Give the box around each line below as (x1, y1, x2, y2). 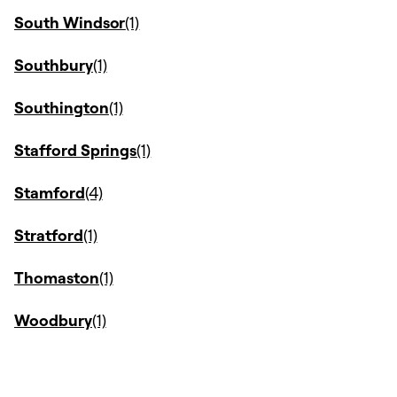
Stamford (14, 183, 85, 202)
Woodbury (14, 310, 92, 330)
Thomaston (14, 268, 99, 287)
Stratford (14, 225, 83, 245)
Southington (14, 97, 109, 117)
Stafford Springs (14, 140, 137, 160)
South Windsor (14, 12, 126, 32)
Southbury (14, 55, 93, 74)
